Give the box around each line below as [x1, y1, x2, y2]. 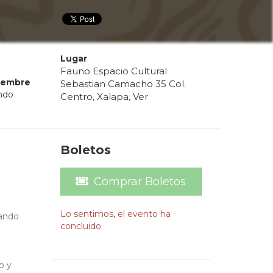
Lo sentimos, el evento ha [60, 208, 171, 220]
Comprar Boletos [94, 175, 186, 189]
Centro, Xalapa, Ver [60, 91, 148, 103]
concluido [60, 221, 101, 232]
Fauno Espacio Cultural [60, 65, 167, 77]
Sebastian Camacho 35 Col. [60, 78, 186, 90]
